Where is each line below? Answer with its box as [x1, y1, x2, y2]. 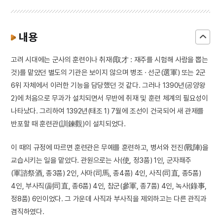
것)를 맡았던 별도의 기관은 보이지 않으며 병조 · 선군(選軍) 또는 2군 [11, 68, 206, 77]
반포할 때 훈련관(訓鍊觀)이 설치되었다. [11, 119, 126, 128]
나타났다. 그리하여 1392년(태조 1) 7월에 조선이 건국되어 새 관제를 [11, 107, 204, 115]
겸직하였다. [11, 207, 44, 216]
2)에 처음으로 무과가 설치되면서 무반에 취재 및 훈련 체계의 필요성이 [11, 94, 208, 103]
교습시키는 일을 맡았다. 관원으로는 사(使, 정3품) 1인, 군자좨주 [11, 156, 192, 165]
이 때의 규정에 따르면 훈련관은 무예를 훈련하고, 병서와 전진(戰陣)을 [11, 143, 209, 152]
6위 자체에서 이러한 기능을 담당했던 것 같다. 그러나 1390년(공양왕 [11, 81, 206, 90]
